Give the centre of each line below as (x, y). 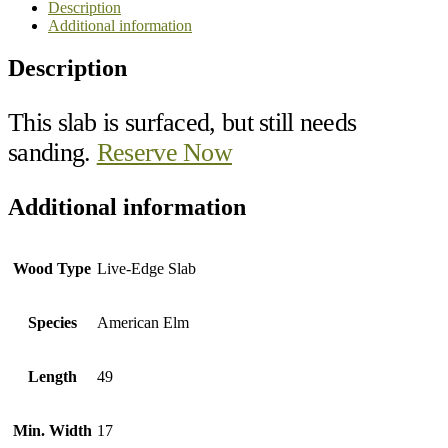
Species (52, 322)
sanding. (52, 152)
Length (52, 376)
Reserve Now (164, 152)
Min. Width (52, 430)
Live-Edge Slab (146, 268)
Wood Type (52, 268)
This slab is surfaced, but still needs (182, 122)
